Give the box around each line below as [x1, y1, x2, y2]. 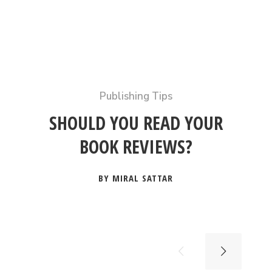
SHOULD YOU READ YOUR [49, 110, 223, 135]
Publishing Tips [99, 89, 172, 103]
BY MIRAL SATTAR [98, 172, 174, 184]
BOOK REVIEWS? [79, 134, 192, 159]
